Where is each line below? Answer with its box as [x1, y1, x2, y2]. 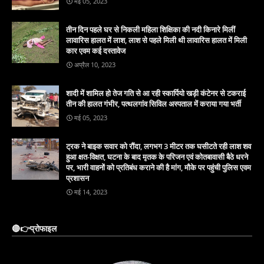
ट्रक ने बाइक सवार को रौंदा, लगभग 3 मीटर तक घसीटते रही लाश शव [66, 140, 251, 151]
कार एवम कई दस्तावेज [66, 45, 126, 56]
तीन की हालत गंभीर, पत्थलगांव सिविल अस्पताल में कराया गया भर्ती [66, 98, 241, 109]
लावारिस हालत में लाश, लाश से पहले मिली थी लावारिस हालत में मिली [66, 34, 247, 45]
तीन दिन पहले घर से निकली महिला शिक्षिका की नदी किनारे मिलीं [66, 24, 235, 35]
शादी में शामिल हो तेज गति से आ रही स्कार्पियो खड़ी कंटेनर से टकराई [66, 87, 246, 98]
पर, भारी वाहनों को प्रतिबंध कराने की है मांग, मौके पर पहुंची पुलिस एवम [66, 161, 251, 173]
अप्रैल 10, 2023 [74, 60, 115, 69]
